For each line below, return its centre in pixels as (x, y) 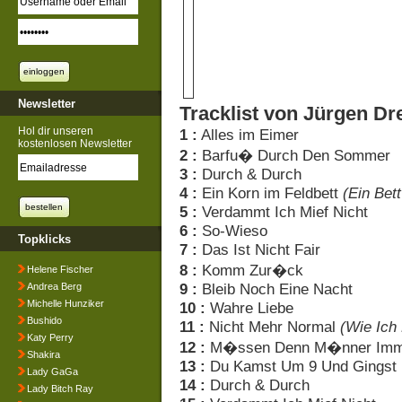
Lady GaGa (52, 371)
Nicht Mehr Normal (272, 327)
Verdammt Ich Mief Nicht (283, 212)
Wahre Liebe (249, 308)
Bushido (44, 320)
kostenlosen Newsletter (75, 144)
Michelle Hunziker (66, 303)
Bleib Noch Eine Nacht (275, 289)
